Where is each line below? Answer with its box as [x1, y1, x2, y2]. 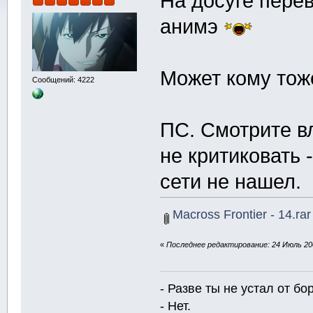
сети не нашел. [160, 170, 302, 193]
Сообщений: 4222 [31, 75, 94, 85]
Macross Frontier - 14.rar [168, 206, 311, 221]
